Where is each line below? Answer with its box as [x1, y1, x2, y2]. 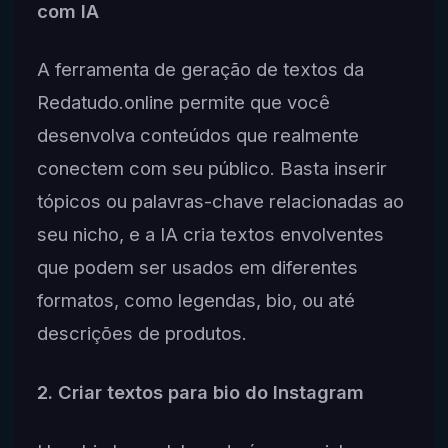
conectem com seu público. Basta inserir [36, 157, 387, 180]
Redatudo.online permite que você [36, 91, 330, 114]
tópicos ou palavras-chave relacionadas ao [36, 190, 404, 213]
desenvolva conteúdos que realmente [36, 124, 359, 147]
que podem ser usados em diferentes [36, 256, 358, 279]
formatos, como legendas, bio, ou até [36, 289, 355, 312]
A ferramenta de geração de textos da [36, 58, 364, 81]
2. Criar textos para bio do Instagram [36, 381, 364, 404]
